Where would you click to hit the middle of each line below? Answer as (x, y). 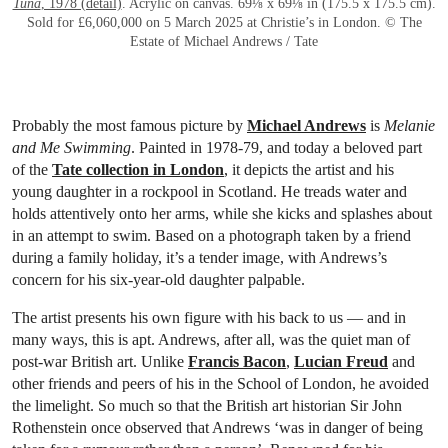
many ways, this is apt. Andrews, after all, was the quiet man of (211, 339)
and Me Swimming (71, 147)
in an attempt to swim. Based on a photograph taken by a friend (211, 235)
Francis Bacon (237, 361)
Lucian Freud (341, 361)
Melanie (409, 125)
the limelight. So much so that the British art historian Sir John (207, 405)
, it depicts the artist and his (309, 169)
